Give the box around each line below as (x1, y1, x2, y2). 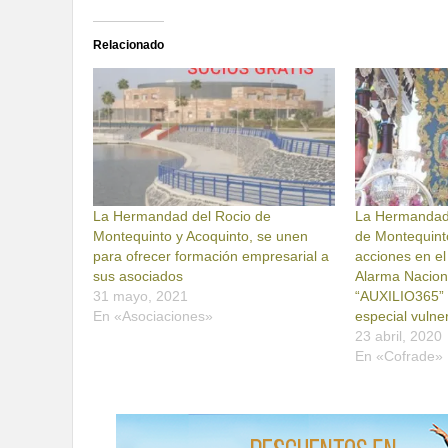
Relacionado (93, 38, 164, 52)
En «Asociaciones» (93, 308, 213, 325)
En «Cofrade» (355, 348, 444, 365)
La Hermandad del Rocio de (93, 208, 271, 225)
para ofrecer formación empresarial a (93, 248, 329, 265)
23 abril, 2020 (355, 328, 443, 345)
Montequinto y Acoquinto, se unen (93, 228, 308, 245)
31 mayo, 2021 (93, 288, 188, 305)
